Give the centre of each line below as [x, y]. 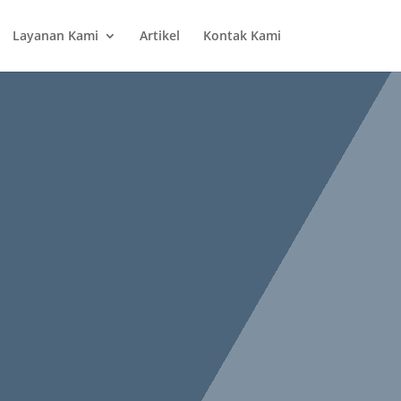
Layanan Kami [55, 35]
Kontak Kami [242, 35]
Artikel [159, 35]
